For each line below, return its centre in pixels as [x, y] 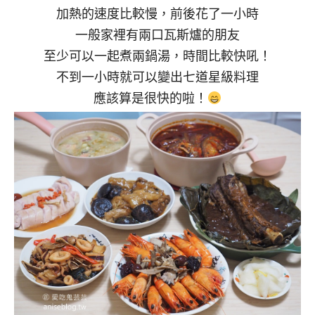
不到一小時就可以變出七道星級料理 [157, 76]
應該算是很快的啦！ [150, 97]
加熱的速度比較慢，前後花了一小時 [157, 13]
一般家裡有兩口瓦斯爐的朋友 [157, 34]
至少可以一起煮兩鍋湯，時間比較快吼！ [157, 55]
